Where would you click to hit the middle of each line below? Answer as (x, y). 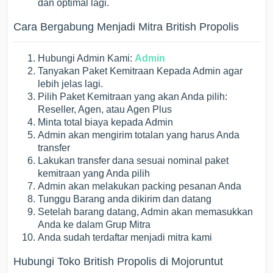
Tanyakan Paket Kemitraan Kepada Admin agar (140, 71)
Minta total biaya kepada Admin (106, 122)
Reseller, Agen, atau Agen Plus (105, 110)
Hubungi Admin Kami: (87, 58)
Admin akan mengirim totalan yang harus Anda (139, 135)
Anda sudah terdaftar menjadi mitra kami (125, 238)
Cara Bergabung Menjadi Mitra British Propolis (126, 27)
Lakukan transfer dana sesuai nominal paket (133, 161)
